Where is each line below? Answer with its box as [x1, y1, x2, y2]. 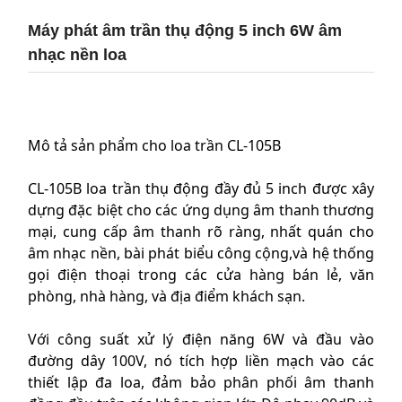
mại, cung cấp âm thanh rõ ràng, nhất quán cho [28, 222, 374, 241]
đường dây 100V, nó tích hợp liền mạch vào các [28, 351, 374, 371]
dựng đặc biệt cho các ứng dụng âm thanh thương [28, 200, 374, 220]
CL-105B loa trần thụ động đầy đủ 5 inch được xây [28, 179, 374, 198]
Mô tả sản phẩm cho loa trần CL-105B [28, 135, 281, 155]
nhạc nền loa [28, 46, 127, 64]
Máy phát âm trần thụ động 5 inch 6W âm [28, 22, 342, 39]
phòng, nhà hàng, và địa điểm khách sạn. [28, 286, 305, 306]
